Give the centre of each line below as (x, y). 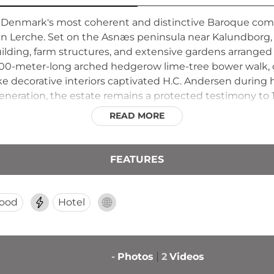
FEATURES (137, 159)
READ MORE (137, 115)
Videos (187, 256)
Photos (135, 256)
